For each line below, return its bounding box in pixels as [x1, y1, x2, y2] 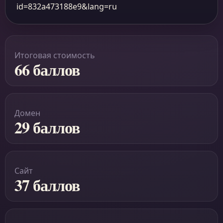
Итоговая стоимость [14, 50, 95, 61]
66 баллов [14, 58, 80, 81]
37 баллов [14, 173, 80, 197]
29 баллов [14, 115, 80, 139]
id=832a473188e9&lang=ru [16, 1, 117, 12]
